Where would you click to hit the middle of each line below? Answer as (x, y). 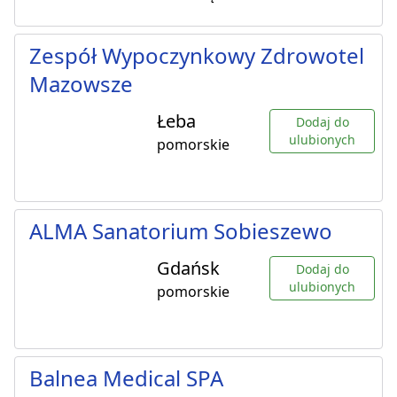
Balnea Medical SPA (126, 378)
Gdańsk (188, 269)
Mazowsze (81, 84)
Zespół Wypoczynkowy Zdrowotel (197, 56)
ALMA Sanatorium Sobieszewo (181, 231)
